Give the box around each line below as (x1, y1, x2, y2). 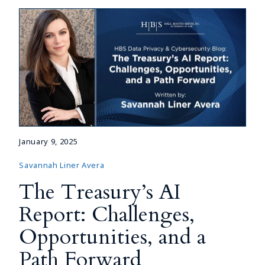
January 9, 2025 (19, 136, 78, 147)
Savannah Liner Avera (19, 160, 105, 170)
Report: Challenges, (19, 200, 195, 229)
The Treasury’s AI (19, 177, 181, 206)
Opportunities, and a (19, 222, 206, 251)
